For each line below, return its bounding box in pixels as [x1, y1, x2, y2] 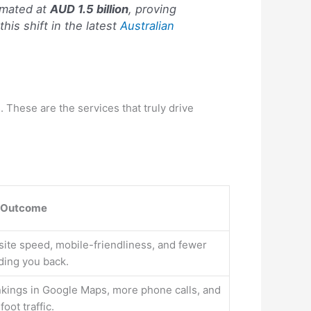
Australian [119, 19, 174, 33]
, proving [128, 2, 176, 17]
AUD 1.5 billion [49, 2, 128, 17]
